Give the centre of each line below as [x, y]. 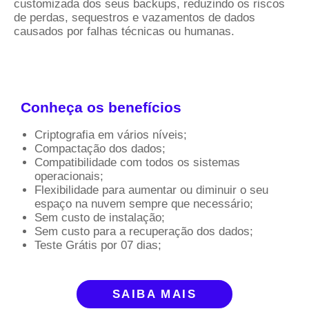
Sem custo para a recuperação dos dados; [144, 231]
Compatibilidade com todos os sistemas [137, 162]
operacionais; [69, 176]
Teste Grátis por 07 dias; [98, 245]
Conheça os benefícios [101, 107]
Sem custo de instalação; [100, 217]
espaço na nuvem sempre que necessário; [144, 203]
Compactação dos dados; [100, 148]
